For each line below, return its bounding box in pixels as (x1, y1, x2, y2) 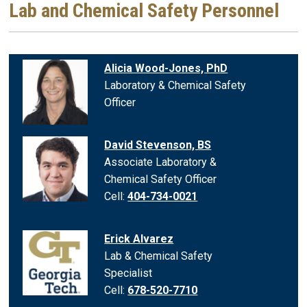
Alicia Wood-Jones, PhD (104, 61, 228, 75)
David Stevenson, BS (104, 138, 212, 151)
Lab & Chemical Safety (104, 249, 213, 262)
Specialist (104, 266, 153, 280)
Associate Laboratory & (104, 155, 217, 169)
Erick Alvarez (104, 232, 174, 245)
